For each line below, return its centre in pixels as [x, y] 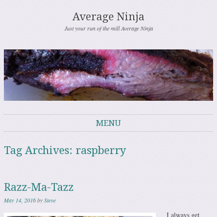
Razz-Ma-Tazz [39, 187]
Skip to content [25, 137]
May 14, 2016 [20, 200]
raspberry [101, 151]
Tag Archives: [40, 151]
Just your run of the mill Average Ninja [108, 28]
